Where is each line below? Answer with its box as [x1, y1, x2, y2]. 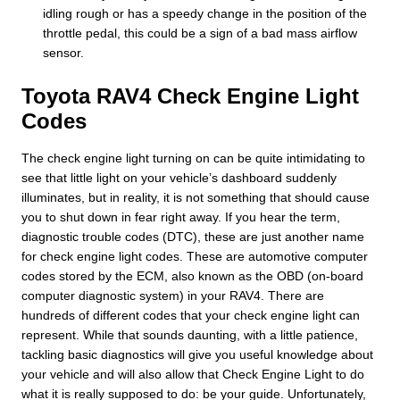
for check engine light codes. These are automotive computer [21, 248, 368, 263]
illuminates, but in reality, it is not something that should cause [21, 189, 370, 204]
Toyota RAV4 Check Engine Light [21, 83, 359, 108]
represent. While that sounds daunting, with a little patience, [21, 327, 358, 342]
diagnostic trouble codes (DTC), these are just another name [21, 229, 364, 244]
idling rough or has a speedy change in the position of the [43, 5, 367, 21]
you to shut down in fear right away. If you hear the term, [21, 209, 340, 224]
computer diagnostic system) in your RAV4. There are [21, 287, 324, 303]
